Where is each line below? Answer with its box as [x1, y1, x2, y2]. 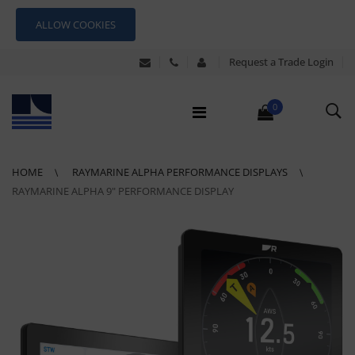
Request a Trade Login [229, 55, 334, 69]
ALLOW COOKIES [36, 17, 116, 32]
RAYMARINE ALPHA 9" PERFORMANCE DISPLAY [12, 184, 234, 198]
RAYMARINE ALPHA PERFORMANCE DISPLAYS [72, 165, 290, 179]
